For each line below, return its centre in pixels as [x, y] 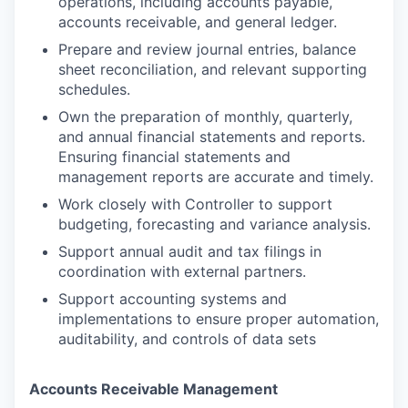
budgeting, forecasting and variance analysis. [214, 224]
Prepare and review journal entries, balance [207, 49]
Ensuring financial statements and [174, 157]
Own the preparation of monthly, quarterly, [205, 117]
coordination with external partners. [182, 271]
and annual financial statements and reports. [212, 137]
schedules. [94, 89]
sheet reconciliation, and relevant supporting [213, 69]
